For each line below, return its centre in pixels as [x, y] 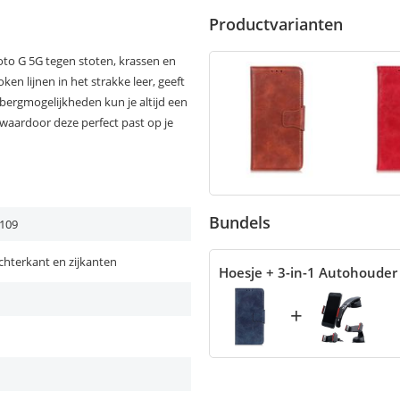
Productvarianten [276, 24]
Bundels [240, 222]
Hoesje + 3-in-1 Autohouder [308, 272]
